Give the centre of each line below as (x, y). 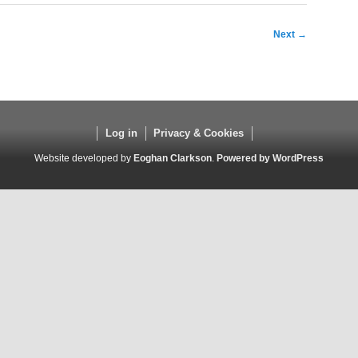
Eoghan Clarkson (173, 159)
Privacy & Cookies (199, 133)
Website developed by (84, 159)
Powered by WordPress (270, 159)
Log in (121, 133)
